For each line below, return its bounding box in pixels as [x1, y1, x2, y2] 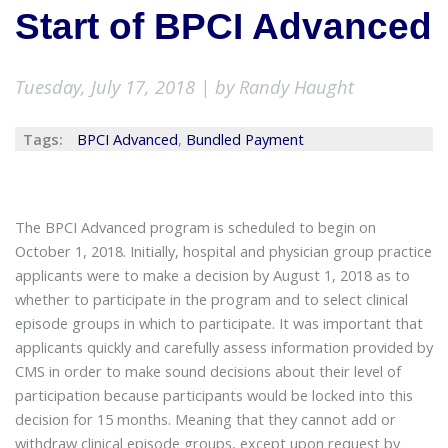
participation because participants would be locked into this [14, 384, 413, 405]
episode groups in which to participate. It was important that [14, 312, 423, 333]
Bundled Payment [185, 129, 304, 150]
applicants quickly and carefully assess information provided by [14, 336, 433, 357]
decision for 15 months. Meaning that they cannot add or [14, 408, 396, 429]
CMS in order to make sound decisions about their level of [14, 360, 401, 381]
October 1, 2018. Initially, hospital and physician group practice [14, 240, 432, 261]
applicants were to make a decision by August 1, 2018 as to [14, 264, 410, 285]
